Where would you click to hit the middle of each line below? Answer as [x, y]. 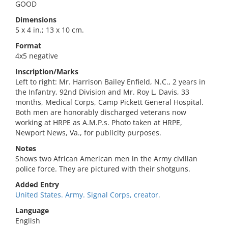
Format [28, 46]
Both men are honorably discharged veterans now [101, 112]
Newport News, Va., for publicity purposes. [88, 133]
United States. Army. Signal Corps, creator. [88, 195]
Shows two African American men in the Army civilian [106, 159]
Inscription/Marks [47, 72]
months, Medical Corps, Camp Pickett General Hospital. [109, 102]
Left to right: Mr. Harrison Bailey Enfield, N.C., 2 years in [110, 82]
